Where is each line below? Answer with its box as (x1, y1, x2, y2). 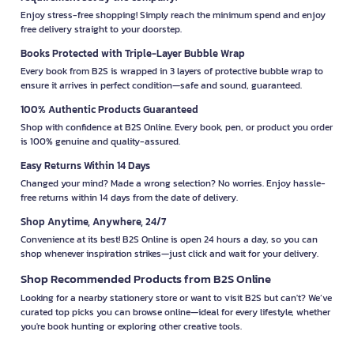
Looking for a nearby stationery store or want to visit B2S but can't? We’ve (21, 290, 332, 305)
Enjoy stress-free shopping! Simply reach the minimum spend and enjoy (21, 7, 326, 22)
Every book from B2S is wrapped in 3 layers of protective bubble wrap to (21, 63, 323, 78)
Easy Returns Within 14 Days (21, 157, 150, 173)
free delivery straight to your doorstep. (21, 21, 182, 36)
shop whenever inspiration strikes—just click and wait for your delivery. (21, 246, 318, 261)
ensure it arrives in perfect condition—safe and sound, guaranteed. (21, 77, 302, 92)
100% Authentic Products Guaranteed (21, 101, 198, 117)
